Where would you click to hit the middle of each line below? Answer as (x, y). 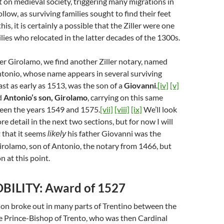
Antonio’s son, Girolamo (45, 97)
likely (57, 134)
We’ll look (159, 109)
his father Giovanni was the (113, 133)
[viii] (122, 109)
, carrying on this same (125, 97)
